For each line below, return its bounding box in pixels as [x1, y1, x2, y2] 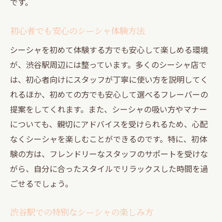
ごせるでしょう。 [10, 177, 73, 189]
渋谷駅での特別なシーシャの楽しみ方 [10, 206, 153, 218]
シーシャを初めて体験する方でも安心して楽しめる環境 [10, 43, 208, 55]
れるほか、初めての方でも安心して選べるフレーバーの [10, 88, 208, 100]
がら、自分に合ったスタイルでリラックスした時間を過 [10, 162, 208, 174]
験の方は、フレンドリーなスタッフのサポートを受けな [10, 147, 208, 160]
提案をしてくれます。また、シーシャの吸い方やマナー [10, 103, 207, 115]
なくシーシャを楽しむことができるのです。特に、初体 [10, 132, 207, 145]
